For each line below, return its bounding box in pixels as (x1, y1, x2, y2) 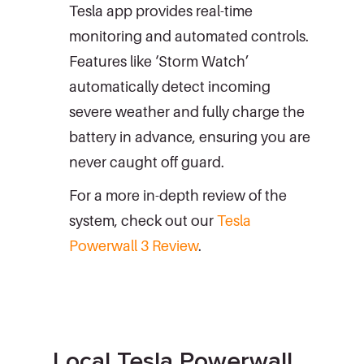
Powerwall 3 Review (69, 236, 198, 254)
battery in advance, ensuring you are (69, 128, 310, 145)
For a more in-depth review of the (69, 186, 287, 204)
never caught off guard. (69, 153, 224, 171)
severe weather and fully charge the (69, 102, 305, 120)
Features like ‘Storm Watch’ (69, 52, 249, 70)
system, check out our (69, 211, 217, 229)
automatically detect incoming (69, 77, 271, 95)
